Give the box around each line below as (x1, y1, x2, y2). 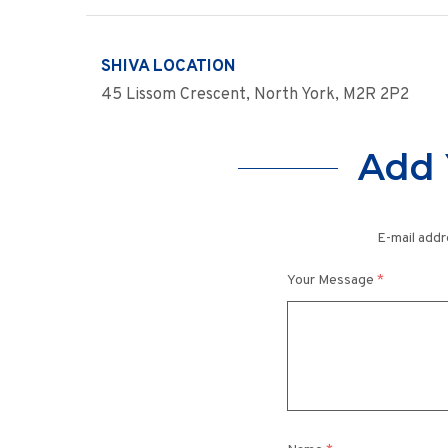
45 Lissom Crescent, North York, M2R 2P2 (101, 84, 409, 105)
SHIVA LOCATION (101, 55, 236, 78)
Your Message (287, 272, 377, 290)
